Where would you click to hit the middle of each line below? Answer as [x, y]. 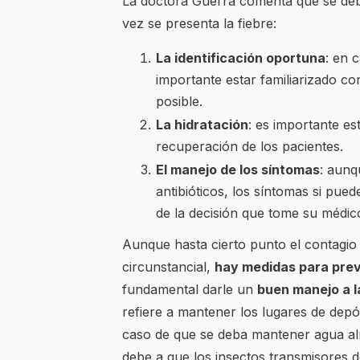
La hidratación [202, 125]
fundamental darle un [190, 290]
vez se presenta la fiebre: [199, 24]
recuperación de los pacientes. [250, 147]
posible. [179, 102]
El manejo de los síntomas [238, 170]
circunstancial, [168, 267]
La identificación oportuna [241, 58]
